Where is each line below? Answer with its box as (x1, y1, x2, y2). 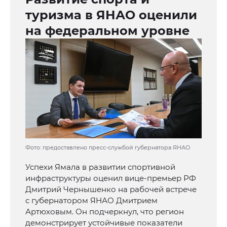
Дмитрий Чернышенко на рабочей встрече (25, 184, 197, 195)
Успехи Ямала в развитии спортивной (25, 162, 175, 172)
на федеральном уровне (25, 23, 190, 39)
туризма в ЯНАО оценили (25, 8, 197, 23)
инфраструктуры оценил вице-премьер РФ (25, 173, 196, 183)
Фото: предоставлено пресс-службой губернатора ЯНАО (25, 144, 190, 152)
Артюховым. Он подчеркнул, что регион (25, 207, 184, 217)
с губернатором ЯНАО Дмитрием (25, 196, 158, 206)
